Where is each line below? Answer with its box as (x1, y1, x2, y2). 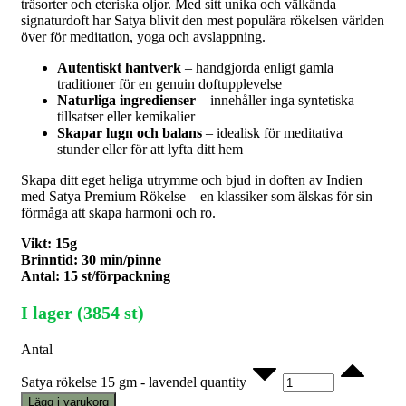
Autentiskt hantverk (57, 60, 181, 76)
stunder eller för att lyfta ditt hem (57, 141, 243, 158)
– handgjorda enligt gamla (181, 60, 333, 76)
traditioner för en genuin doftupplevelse (57, 76, 282, 92)
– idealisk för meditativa (202, 125, 343, 141)
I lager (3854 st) (21, 303, 144, 324)
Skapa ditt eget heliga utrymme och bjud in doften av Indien (21, 172, 362, 188)
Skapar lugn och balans (57, 125, 202, 141)
